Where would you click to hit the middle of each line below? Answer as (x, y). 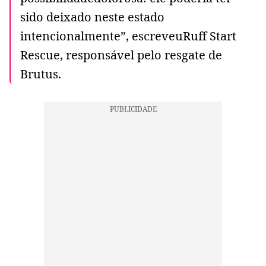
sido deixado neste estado (92, 17)
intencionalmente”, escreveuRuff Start (128, 36)
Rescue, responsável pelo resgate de (121, 55)
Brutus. (41, 74)
